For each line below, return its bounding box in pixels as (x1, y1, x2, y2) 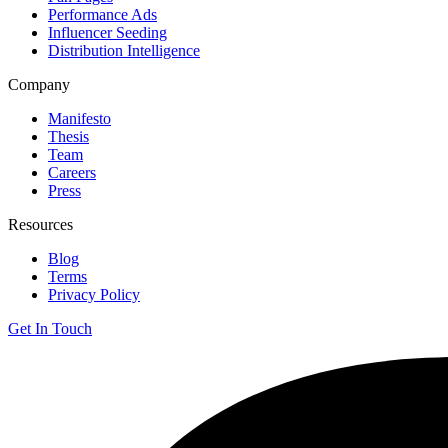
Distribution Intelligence (48, 42, 200, 60)
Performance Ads (48, 6, 157, 24)
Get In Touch (8, 320, 92, 338)
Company (8, 76, 70, 94)
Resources (8, 216, 73, 234)
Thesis (48, 128, 89, 146)
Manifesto (48, 110, 111, 128)
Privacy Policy (48, 286, 140, 304)
